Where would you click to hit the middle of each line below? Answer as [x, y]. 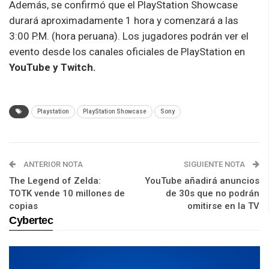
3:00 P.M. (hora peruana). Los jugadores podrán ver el [129, 36]
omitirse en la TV [223, 206]
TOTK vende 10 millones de [67, 193]
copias [23, 206]
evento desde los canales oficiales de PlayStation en [127, 51]
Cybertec [31, 220]
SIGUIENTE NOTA [215, 164]
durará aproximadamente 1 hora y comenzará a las [124, 20]
